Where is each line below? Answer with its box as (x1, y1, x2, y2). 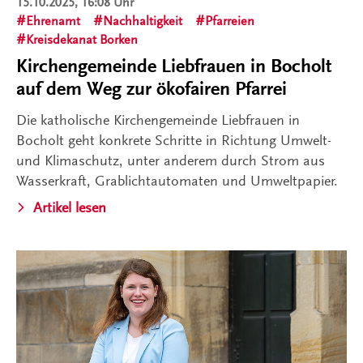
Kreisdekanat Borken (26, 32, 138, 48)
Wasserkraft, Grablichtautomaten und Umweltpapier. (16, 173, 338, 190)
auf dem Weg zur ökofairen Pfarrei (16, 78, 287, 100)
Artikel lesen (33, 199, 106, 216)
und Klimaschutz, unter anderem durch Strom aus (16, 152, 325, 169)
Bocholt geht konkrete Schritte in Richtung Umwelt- (16, 132, 331, 149)
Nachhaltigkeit (103, 14, 182, 29)
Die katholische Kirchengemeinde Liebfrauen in (16, 112, 300, 129)
